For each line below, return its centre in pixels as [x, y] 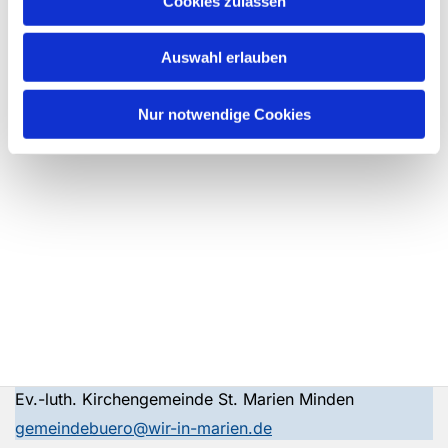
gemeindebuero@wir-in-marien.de [143, 428]
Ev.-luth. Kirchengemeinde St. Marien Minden [204, 399]
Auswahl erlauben [224, 57]
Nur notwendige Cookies [224, 114]
